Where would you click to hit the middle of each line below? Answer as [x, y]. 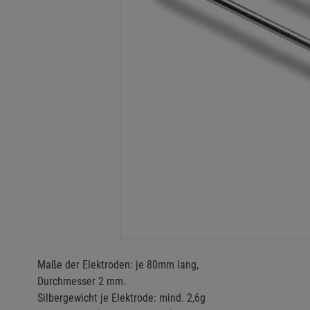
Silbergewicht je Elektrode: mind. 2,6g [121, 298]
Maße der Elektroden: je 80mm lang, [118, 265]
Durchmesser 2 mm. [82, 281]
